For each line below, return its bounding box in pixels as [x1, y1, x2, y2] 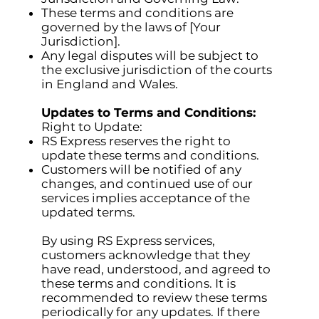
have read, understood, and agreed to [41, 262, 271, 277]
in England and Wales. [41, 77, 179, 92]
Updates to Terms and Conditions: [41, 105, 256, 120]
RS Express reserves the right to [41, 134, 231, 149]
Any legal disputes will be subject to [41, 48, 259, 63]
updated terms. [41, 205, 136, 220]
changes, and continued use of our [41, 177, 253, 192]
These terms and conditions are [41, 6, 234, 21]
